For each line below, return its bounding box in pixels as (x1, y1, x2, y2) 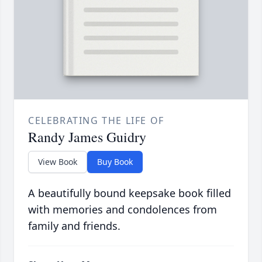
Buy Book (97, 156, 133, 168)
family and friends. (28, 219, 120, 233)
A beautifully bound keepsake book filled (28, 186, 231, 201)
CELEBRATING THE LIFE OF (28, 114, 164, 127)
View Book (38, 156, 77, 168)
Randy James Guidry (28, 127, 146, 147)
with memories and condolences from (28, 202, 217, 217)
